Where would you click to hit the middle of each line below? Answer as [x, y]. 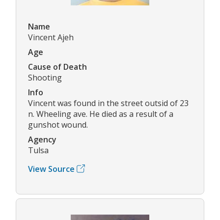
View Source [51, 169]
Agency [42, 139]
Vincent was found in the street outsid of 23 [108, 103]
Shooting [45, 77]
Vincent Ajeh [51, 37]
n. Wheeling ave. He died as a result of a [101, 114]
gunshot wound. [58, 124]
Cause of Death [57, 67]
